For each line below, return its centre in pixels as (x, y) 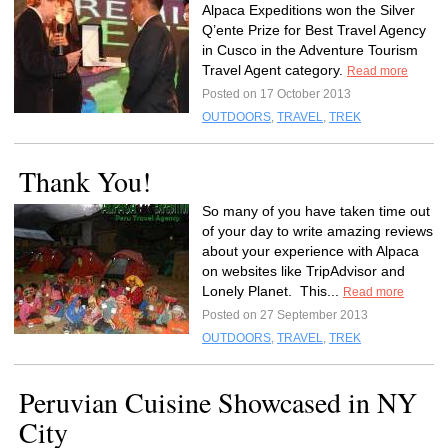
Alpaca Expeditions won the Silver (308, 10)
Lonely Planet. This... (272, 291)
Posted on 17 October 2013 (276, 94)
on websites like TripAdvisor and (303, 271)
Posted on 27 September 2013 (285, 315)
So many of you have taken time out (316, 211)
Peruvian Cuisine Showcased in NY (218, 402)
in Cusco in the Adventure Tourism (310, 50)
